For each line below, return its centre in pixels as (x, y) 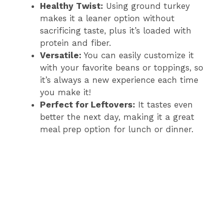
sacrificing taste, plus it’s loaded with (116, 31)
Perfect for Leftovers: (88, 105)
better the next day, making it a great (117, 117)
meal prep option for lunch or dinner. (117, 129)
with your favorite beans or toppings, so (122, 68)
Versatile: (61, 55)
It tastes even (164, 105)
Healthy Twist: (72, 6)
